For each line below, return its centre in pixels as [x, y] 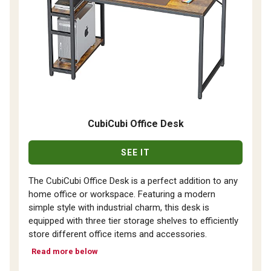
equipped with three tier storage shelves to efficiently [133, 220]
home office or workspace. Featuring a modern [122, 194]
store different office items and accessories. [118, 234]
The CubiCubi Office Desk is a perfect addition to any [133, 181]
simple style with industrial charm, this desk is [119, 207]
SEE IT [135, 152]
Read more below [65, 251]
